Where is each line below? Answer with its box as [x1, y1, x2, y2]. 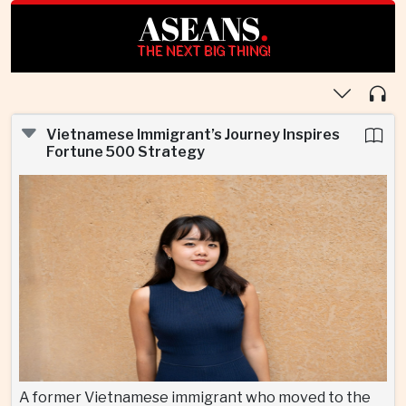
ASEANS [138, 6, 260, 50]
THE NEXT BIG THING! [136, 43, 270, 58]
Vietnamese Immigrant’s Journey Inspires [46, 126, 340, 143]
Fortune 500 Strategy [46, 143, 205, 160]
